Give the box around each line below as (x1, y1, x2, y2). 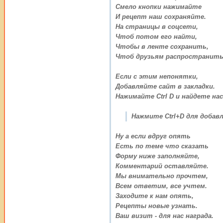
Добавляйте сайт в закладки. (115, 82, 215, 90)
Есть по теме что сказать (115, 142, 209, 150)
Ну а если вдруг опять (115, 132, 191, 140)
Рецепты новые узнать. (115, 202, 198, 210)
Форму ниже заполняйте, (115, 152, 200, 160)
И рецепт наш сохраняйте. (115, 12, 206, 20)
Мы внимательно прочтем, (115, 172, 208, 180)
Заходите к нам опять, (115, 192, 194, 200)
